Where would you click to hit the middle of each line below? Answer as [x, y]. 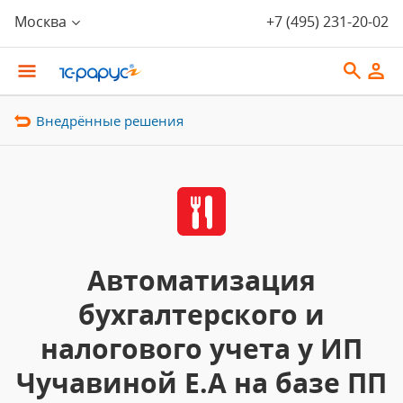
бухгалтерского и [201, 314]
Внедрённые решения [110, 121]
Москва [40, 22]
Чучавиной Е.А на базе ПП [201, 383]
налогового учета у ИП [201, 349]
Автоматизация [201, 280]
